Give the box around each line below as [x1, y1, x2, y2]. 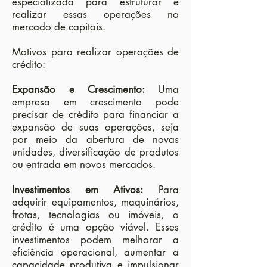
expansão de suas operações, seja [12, 120, 179, 133]
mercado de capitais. [12, 20, 105, 33]
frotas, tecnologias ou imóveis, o [12, 208, 179, 221]
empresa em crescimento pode [12, 95, 179, 108]
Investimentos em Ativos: [12, 183, 144, 196]
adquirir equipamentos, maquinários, [12, 195, 179, 209]
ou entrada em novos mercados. [12, 158, 156, 171]
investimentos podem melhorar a [12, 233, 179, 246]
